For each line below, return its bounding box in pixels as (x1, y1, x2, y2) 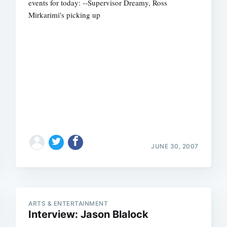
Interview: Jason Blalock (28, 208, 149, 220)
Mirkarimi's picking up (28, 10, 101, 20)
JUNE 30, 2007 (151, 142, 199, 150)
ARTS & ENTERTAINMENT (28, 199, 108, 207)
